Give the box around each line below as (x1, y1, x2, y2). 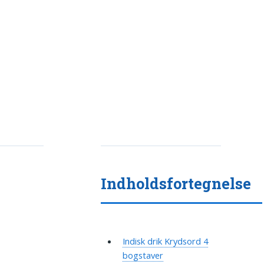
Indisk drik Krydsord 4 (122, 235, 208, 247)
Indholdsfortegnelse (101, 173, 252, 194)
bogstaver (122, 249, 163, 262)
